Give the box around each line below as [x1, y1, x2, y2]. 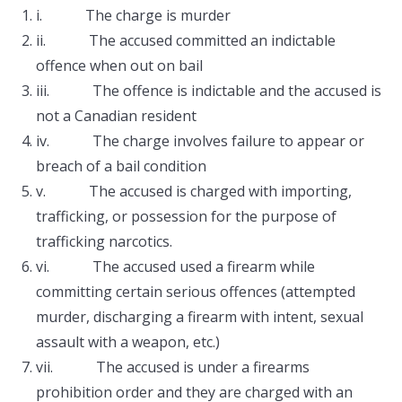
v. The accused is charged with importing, [36, 181, 352, 201]
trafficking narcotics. [36, 232, 172, 251]
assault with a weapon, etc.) [36, 332, 220, 352]
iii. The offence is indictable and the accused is [36, 81, 381, 100]
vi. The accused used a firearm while [36, 257, 315, 276]
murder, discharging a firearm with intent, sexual [36, 307, 363, 327]
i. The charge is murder [36, 5, 231, 25]
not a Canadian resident [36, 106, 197, 126]
